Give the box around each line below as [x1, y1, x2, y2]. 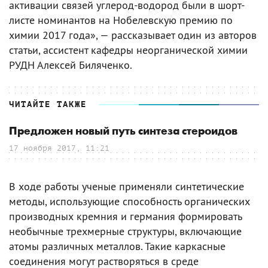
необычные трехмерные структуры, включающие [9, 224, 242, 238]
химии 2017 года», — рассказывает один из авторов [9, 28, 257, 42]
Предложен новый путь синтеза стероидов [9, 124, 237, 138]
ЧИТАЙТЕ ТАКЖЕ [9, 99, 87, 109]
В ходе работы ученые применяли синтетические [9, 179, 244, 193]
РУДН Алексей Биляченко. [9, 57, 132, 72]
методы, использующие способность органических [9, 194, 250, 208]
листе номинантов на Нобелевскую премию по [9, 13, 233, 27]
